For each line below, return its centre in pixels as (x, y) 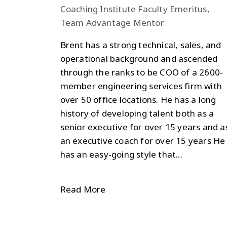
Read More (83, 189)
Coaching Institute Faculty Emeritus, (135, 9)
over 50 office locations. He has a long (138, 99)
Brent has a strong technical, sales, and (141, 45)
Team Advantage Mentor (112, 22)
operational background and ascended (139, 58)
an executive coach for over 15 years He (143, 140)
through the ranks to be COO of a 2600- (142, 72)
